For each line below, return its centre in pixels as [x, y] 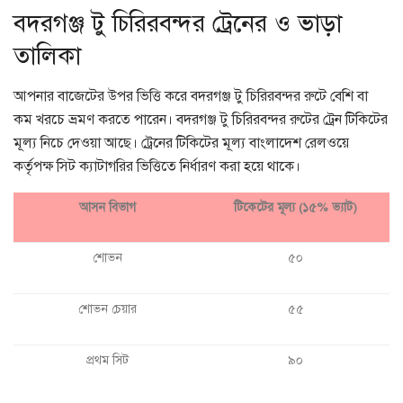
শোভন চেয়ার [107, 309]
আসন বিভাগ [107, 207]
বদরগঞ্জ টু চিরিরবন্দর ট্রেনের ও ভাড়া [178, 24]
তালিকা [47, 56]
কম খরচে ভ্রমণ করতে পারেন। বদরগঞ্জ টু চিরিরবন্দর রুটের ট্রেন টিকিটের [201, 119]
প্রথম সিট [107, 360]
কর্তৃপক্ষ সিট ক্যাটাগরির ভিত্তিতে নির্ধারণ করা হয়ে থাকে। [157, 166]
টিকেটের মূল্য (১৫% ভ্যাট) [296, 207]
